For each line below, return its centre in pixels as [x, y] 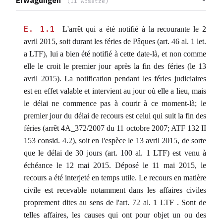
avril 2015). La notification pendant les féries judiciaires [115, 79]
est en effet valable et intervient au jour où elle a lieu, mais [115, 91]
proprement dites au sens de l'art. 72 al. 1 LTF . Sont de [115, 202]
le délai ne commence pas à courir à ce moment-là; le [115, 103]
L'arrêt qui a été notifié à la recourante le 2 [133, 29]
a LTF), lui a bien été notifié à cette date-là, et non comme [115, 54]
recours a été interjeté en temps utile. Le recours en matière [115, 178]
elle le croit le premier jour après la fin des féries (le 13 [115, 66]
